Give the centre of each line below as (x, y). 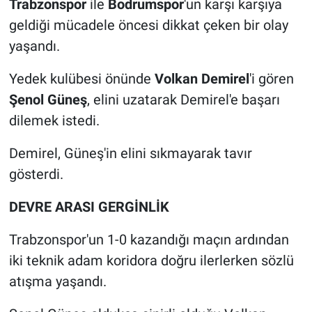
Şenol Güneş (48, 100)
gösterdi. (36, 174)
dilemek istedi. (54, 121)
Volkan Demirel (202, 79)
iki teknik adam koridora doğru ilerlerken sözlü (151, 261)
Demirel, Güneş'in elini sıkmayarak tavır (130, 154)
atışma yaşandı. (57, 282)
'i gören (271, 79)
